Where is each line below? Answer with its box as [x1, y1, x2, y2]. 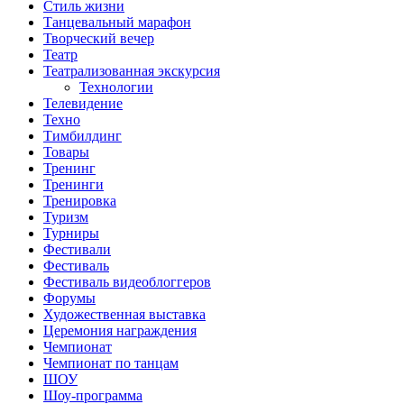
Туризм [43, 208, 88, 225]
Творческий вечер [43, 30, 154, 46]
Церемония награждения [43, 322, 197, 338]
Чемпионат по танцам [43, 354, 179, 371]
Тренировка [43, 192, 116, 208]
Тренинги [43, 176, 104, 192]
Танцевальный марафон [43, 14, 191, 30]
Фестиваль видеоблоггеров [43, 273, 211, 289]
